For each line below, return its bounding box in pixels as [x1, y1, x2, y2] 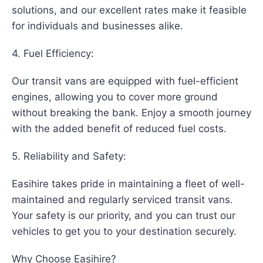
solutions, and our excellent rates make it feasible [12, 4, 247, 16]
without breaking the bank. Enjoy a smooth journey [12, 107, 251, 119]
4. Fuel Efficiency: [12, 48, 94, 60]
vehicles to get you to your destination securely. [12, 225, 237, 238]
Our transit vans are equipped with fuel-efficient [12, 75, 238, 87]
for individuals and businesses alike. [12, 20, 183, 32]
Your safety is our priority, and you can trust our [12, 210, 235, 222]
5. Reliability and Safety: [12, 150, 126, 163]
